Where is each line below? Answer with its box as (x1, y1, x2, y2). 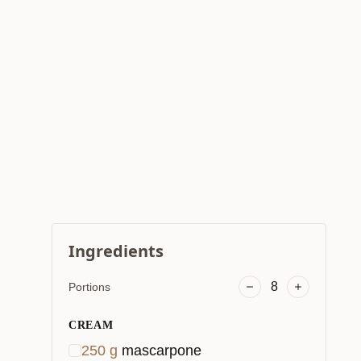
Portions (68, 280, 110, 293)
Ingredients (68, 240, 164, 262)
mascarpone (122, 342, 201, 359)
